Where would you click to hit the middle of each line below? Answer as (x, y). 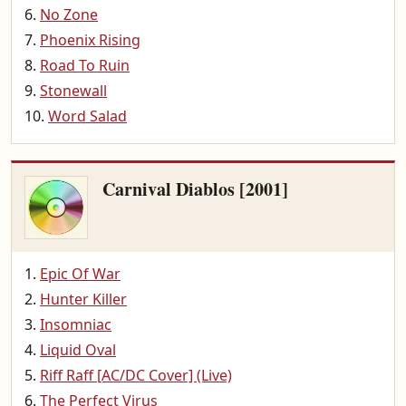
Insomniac (76, 324)
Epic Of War (80, 274)
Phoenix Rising (90, 40)
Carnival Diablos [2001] (195, 189)
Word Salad (87, 116)
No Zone (69, 14)
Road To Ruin (85, 65)
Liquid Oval (78, 350)
